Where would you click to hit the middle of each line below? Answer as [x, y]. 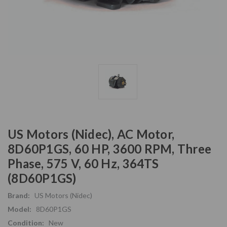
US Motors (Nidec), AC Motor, [91, 134]
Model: [20, 209]
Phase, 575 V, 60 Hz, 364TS [83, 163]
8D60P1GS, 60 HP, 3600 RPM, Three [109, 148]
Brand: [19, 195]
